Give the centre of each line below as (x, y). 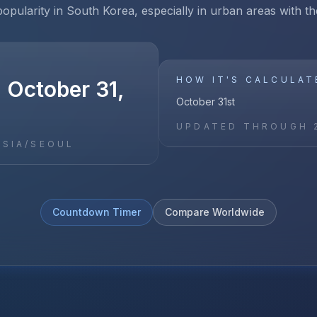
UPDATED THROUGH (245, 126)
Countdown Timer (97, 212)
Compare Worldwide (215, 212)
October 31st (206, 102)
